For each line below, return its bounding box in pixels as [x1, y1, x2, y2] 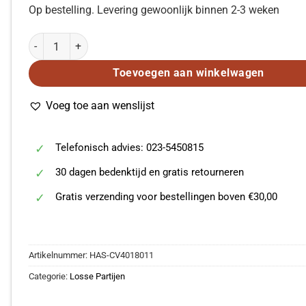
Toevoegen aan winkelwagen [113, 67, 264, 80]
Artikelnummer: [28, 249, 89, 260]
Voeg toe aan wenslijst [45, 99, 154, 113]
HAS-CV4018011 [89, 249, 154, 260]
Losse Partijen [69, 270, 125, 281]
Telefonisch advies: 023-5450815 [55, 141, 204, 154]
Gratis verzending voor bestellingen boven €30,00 [55, 190, 278, 203]
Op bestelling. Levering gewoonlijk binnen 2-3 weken [28, 3, 279, 17]
